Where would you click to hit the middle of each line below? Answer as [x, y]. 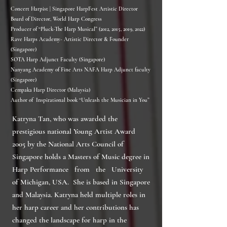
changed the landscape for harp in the [69, 220]
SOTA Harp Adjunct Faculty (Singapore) [58, 60]
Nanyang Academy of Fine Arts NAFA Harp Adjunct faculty [81, 70]
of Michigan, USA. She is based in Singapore [81, 182]
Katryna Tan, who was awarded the [65, 119]
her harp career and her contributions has [75, 207]
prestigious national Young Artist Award [74, 131]
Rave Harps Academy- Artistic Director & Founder [70, 39]
